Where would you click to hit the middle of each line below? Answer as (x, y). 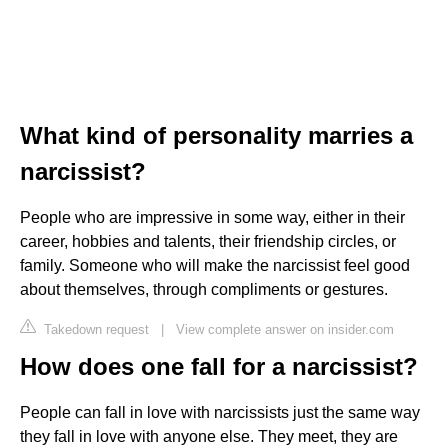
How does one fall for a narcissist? (219, 366)
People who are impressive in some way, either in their (212, 217)
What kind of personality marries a (216, 135)
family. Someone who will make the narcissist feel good (215, 265)
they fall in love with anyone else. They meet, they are (209, 436)
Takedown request (94, 329)
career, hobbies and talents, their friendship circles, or (208, 241)
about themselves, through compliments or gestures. (204, 289)
